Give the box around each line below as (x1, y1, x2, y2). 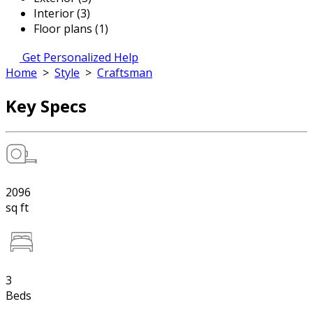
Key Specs (6, 94, 87, 117)
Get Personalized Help (22, 50, 138, 65)
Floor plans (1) (34, 21, 108, 36)
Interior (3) (34, 6, 90, 21)
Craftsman (97, 65, 152, 80)
